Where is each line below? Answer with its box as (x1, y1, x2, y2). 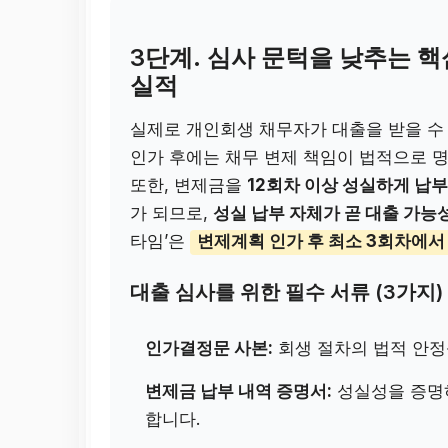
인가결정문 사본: (145, 338, 274, 359)
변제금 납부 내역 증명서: (145, 381, 333, 402)
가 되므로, (130, 202, 214, 223)
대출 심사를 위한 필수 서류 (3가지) (130, 280, 444, 305)
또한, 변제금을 (130, 174, 248, 195)
